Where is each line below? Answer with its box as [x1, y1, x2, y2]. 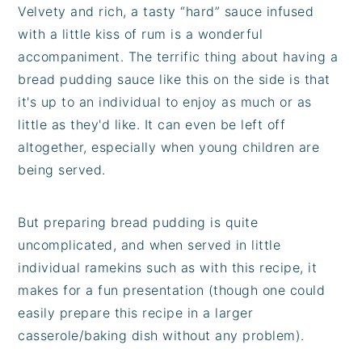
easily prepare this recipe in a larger [18, 304, 254, 321]
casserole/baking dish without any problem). [18, 326, 305, 343]
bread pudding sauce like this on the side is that [18, 70, 330, 87]
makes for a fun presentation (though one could [18, 281, 326, 298]
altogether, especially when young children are [18, 138, 320, 155]
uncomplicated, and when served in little [18, 236, 281, 253]
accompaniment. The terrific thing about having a [18, 48, 339, 65]
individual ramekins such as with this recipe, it [18, 259, 318, 276]
